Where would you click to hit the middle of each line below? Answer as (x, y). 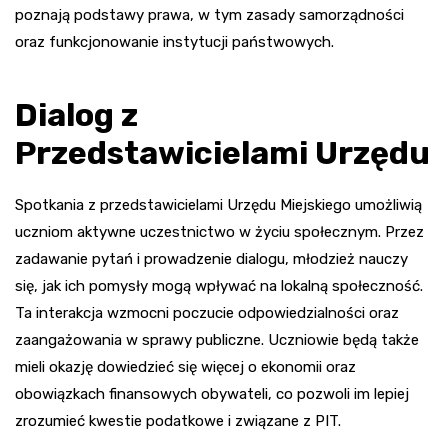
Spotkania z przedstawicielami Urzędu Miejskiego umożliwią (218, 204)
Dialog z (76, 114)
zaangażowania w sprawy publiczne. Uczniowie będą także (217, 339)
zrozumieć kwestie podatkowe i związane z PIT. (178, 420)
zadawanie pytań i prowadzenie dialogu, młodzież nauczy (211, 258)
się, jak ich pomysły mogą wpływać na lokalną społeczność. (219, 285)
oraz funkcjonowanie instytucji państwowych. (174, 41)
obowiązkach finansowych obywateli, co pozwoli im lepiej (212, 393)
